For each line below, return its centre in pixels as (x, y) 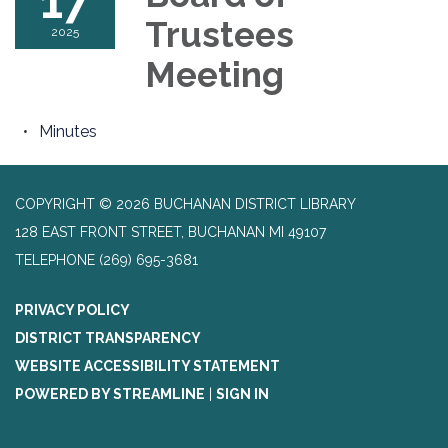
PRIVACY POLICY (72, 309)
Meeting (214, 74)
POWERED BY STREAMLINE (110, 393)
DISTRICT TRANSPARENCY (108, 337)
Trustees (219, 34)
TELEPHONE (55, 259)
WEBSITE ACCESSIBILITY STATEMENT (147, 365)
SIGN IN (242, 393)
